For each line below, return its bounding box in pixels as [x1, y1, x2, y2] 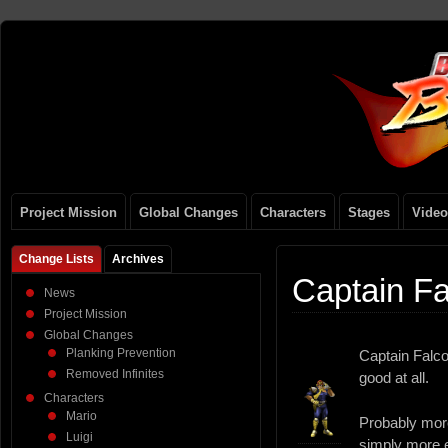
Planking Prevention [66, 346, 176, 360]
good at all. [359, 369, 429, 386]
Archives [112, 252, 164, 266]
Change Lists [19, 252, 94, 266]
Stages [348, 205, 390, 220]
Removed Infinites [66, 367, 164, 381]
